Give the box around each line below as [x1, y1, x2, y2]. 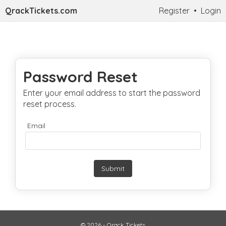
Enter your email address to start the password [23, 88, 200, 98]
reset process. [23, 99, 76, 109]
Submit [101, 164, 125, 173]
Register [159, 6, 190, 16]
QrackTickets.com [5, 6, 77, 16]
